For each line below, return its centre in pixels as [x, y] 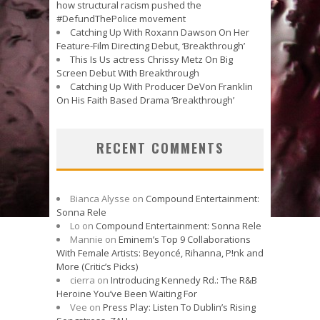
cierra [82, 280]
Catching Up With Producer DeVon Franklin [161, 86]
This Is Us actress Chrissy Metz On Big [151, 59]
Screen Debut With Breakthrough [128, 72]
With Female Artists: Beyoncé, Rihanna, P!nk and [160, 252]
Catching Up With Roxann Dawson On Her [160, 32]
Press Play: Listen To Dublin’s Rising [179, 307]
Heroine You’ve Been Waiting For [127, 293]
